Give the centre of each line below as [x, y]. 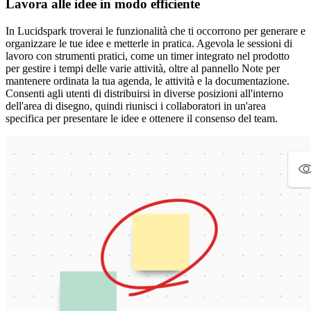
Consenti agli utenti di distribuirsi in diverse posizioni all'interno [144, 94]
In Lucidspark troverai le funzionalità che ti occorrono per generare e [155, 31]
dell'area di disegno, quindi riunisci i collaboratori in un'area [136, 106]
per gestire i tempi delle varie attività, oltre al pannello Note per [143, 69]
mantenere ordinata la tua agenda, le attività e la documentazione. [148, 81]
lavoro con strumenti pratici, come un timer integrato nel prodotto [148, 56]
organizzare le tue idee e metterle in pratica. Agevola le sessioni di [149, 44]
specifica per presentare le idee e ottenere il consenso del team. [142, 119]
